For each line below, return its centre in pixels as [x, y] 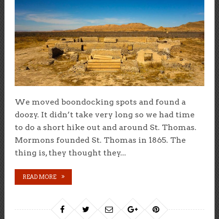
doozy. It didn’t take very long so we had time [104, 115]
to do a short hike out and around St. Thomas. [105, 128]
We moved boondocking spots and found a [100, 102]
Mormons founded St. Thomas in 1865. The [100, 140]
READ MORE [39, 177]
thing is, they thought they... [70, 153]
